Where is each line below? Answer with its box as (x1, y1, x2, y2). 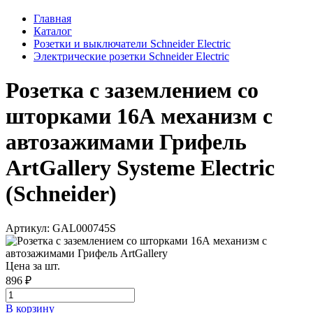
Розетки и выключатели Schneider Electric (34, 37, 231, 50)
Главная (34, 12, 71, 24)
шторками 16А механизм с (6, 103, 272, 129)
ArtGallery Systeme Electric (6, 155, 275, 181)
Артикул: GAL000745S (6, 221, 116, 234)
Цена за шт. (6, 259, 60, 272)
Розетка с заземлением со (6, 78, 259, 103)
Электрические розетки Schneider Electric (34, 50, 229, 62)
